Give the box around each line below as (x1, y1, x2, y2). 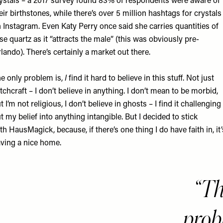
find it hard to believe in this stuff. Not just (67, 75, 214, 83)
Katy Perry (61, 23, 98, 31)
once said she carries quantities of (98, 23, 219, 31)
